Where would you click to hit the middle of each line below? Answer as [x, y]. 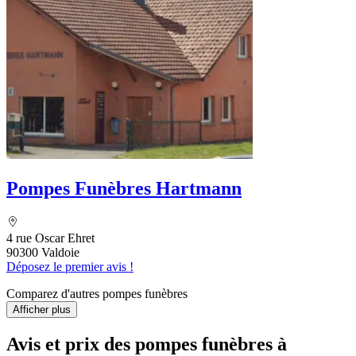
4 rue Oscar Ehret [50, 238]
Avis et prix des [71, 344]
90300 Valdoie [43, 253]
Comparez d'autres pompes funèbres [97, 294]
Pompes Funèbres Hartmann [124, 189]
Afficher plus [42, 310]
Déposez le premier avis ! [70, 267]
